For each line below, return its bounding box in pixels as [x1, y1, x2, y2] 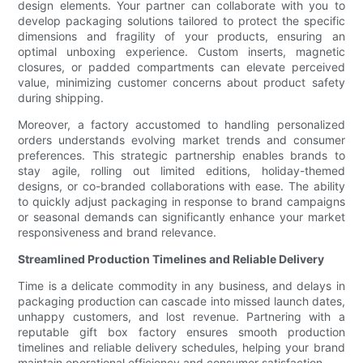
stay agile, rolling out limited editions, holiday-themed [18, 164, 345, 178]
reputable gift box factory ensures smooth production [18, 325, 345, 340]
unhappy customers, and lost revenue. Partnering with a [18, 310, 345, 324]
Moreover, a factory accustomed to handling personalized [18, 117, 345, 132]
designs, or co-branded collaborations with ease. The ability [18, 179, 345, 194]
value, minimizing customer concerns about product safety [18, 75, 345, 90]
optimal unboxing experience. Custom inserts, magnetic [18, 45, 345, 59]
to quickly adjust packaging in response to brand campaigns [18, 194, 345, 209]
